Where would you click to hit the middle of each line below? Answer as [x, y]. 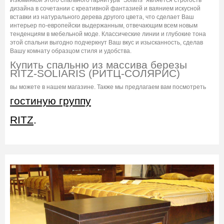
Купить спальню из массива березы [98, 65]
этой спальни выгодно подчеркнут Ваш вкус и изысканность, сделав [106, 42]
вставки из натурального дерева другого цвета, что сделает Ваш [102, 17]
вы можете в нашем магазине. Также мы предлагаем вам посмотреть [108, 87]
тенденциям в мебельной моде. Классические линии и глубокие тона [108, 34]
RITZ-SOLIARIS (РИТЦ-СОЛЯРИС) [95, 73]
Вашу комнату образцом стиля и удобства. [71, 51]
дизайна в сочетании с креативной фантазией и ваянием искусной [105, 8]
